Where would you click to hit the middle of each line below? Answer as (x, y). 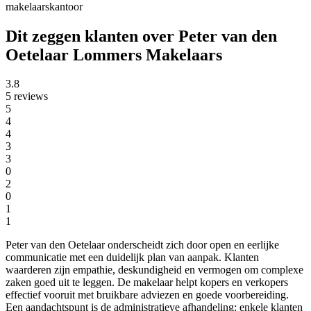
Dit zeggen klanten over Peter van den (141, 36)
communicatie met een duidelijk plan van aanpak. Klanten (132, 258)
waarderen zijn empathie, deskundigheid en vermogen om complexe (154, 270)
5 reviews (27, 96)
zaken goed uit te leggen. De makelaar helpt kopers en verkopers (147, 283)
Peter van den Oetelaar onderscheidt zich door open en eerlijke (142, 245)
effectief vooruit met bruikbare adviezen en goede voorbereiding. (147, 295)
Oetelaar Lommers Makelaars (114, 54)
